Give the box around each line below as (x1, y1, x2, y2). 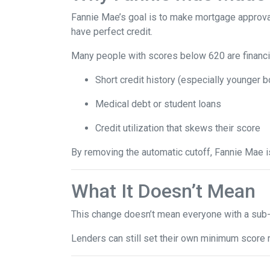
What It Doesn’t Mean (71, 180, 256, 202)
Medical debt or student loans (95, 98, 221, 110)
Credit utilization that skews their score (95, 122, 260, 134)
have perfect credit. (71, 26, 152, 37)
